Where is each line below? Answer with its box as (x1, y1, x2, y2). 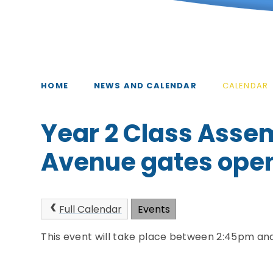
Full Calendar (58, 202, 122, 216)
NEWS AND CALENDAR (93, 79, 197, 91)
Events (137, 202, 170, 216)
